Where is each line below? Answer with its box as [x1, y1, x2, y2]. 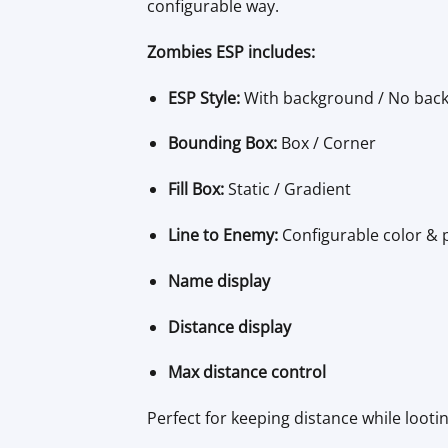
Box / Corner [276, 132, 376, 155]
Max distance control [167, 361, 326, 384]
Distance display [167, 315, 291, 338]
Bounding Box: [167, 132, 277, 155]
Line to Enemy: [167, 224, 278, 247]
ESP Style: [167, 86, 240, 109]
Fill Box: [167, 178, 224, 201]
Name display [167, 269, 270, 292]
